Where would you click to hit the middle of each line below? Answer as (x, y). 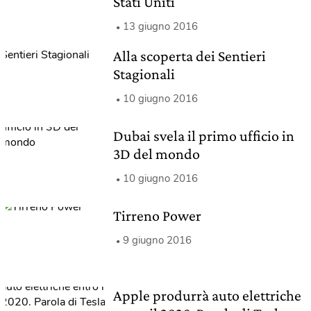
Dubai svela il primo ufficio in (203, 135)
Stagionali (144, 74)
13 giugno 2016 (160, 26)
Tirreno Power (157, 215)
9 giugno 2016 (157, 240)
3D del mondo (156, 153)
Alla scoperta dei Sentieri (189, 56)
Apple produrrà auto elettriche (207, 295)
